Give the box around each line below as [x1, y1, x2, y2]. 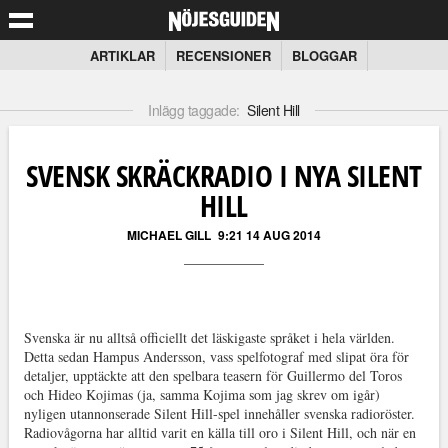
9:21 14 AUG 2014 [217, 226, 321, 244]
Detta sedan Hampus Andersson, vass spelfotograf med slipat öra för [23, 347, 409, 366]
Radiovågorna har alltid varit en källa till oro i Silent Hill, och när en [23, 423, 416, 442]
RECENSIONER [176, 46, 271, 65]
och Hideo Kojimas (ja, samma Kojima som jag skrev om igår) [23, 385, 380, 404]
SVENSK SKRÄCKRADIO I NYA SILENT [26, 155, 422, 196]
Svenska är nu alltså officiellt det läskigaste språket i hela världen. [23, 328, 395, 347]
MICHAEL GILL [126, 226, 211, 244]
